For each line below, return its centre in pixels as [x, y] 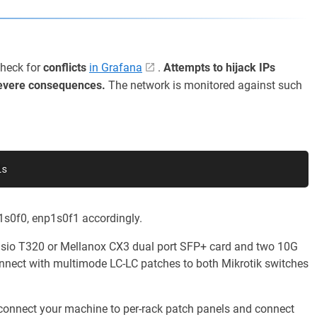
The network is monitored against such [204, 85]
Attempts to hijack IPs [219, 68]
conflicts [65, 68]
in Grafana [116, 68]
